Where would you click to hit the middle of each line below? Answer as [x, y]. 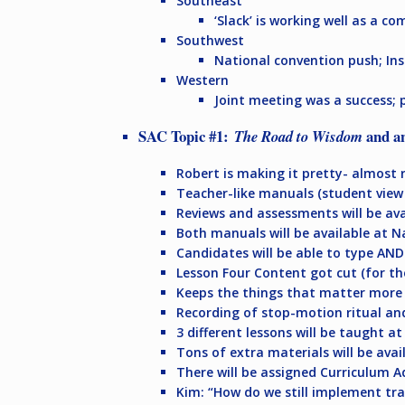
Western [202, 80]
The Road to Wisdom [298, 137]
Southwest [210, 40]
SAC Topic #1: [186, 137]
